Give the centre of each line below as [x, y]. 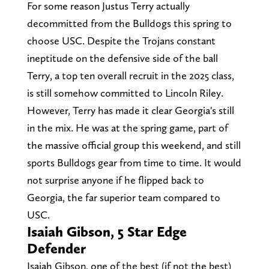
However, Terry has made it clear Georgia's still [130, 110]
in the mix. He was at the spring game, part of [127, 127]
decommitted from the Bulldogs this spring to [129, 23]
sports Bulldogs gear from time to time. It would [134, 162]
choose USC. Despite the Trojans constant [121, 40]
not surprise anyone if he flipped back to [115, 180]
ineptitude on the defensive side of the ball [122, 58]
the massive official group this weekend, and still [134, 145]
